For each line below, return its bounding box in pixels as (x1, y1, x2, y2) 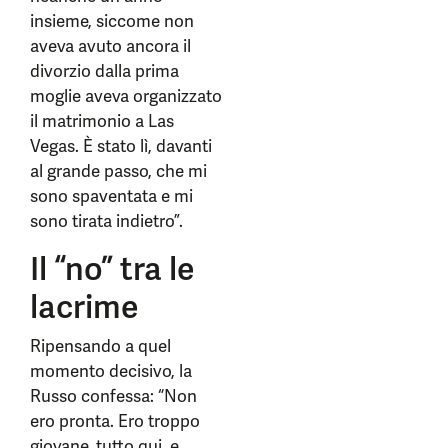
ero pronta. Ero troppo (30, 410, 200, 432)
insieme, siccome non (30, 10, 194, 32)
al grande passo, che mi (30, 160, 207, 182)
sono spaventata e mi (30, 185, 193, 207)
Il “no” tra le (30, 248, 195, 290)
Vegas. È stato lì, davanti (30, 135, 212, 157)
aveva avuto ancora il (30, 35, 191, 57)
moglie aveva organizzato (30, 85, 222, 107)
